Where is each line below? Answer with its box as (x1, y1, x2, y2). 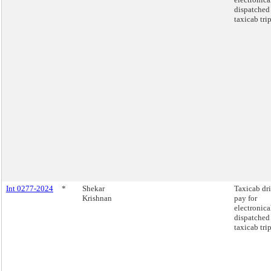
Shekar (82, 184, 105, 193)
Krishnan (82, 194, 112, 203)
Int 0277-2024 (6, 184, 53, 193)
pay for (234, 194, 257, 203)
